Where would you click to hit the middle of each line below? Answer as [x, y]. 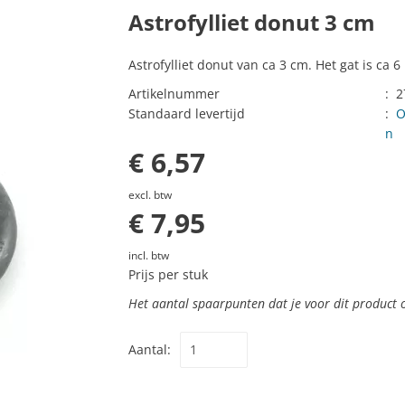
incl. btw [148, 255]
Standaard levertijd [186, 114]
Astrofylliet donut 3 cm [251, 23]
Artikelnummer [174, 94]
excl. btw [150, 195]
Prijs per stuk [168, 275]
